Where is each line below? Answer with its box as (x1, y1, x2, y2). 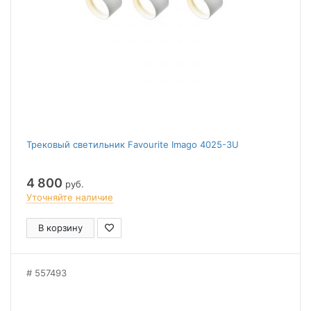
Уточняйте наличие (26, 192, 113, 203)
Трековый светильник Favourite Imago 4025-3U (26, 139, 239, 150)
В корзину (38, 222, 83, 233)
